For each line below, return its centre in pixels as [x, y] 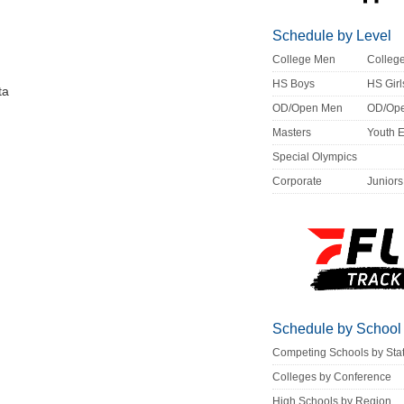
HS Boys [294, 84]
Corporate [298, 182]
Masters [292, 133]
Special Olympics [315, 157]
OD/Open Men [308, 109]
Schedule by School [337, 329]
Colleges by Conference [332, 377]
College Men [304, 60]
